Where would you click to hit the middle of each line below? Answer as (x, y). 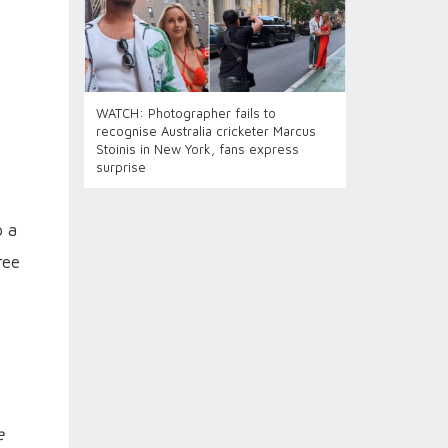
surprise (120, 167)
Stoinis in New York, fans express (197, 149)
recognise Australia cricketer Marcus (205, 131)
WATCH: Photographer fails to (185, 113)
